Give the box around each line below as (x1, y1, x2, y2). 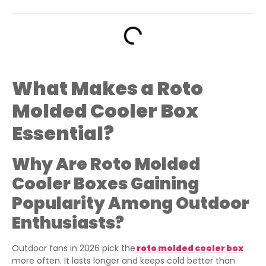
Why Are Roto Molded (12, 153, 200, 176)
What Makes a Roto (12, 75, 203, 102)
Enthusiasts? (12, 211, 124, 235)
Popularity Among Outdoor (12, 192, 249, 215)
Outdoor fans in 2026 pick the (12, 242, 135, 254)
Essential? (12, 120, 114, 147)
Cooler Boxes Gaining (12, 172, 199, 195)
